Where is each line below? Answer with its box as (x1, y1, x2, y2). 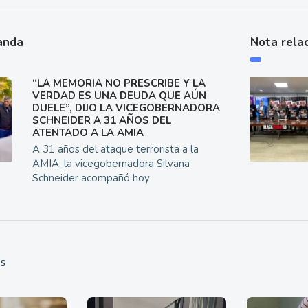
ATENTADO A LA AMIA (32, 125, 144, 140)
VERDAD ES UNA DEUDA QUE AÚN (32, 88, 207, 102)
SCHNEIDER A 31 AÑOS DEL (32, 113, 172, 127)
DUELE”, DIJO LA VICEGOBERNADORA (32, 100, 221, 115)
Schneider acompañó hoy (32, 170, 151, 185)
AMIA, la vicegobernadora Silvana (32, 156, 190, 170)
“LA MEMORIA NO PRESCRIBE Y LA (32, 76, 206, 90)
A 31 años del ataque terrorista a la (32, 142, 199, 156)
